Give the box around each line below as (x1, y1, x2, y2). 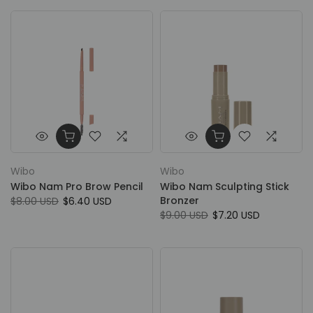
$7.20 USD (212, 208, 260, 222)
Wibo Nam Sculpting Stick (160, 180, 289, 194)
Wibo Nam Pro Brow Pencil (10, 180, 143, 194)
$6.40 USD (63, 194, 112, 208)
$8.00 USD (10, 194, 59, 208)
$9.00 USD (160, 208, 208, 222)
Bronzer (160, 194, 199, 208)
